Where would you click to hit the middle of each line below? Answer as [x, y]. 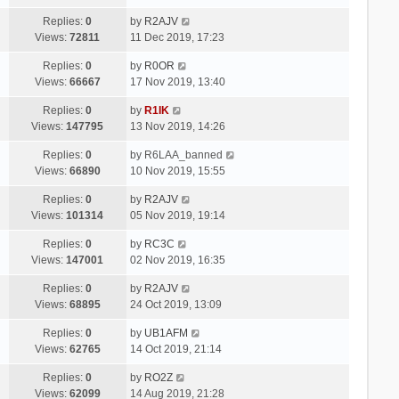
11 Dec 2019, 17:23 [177, 37]
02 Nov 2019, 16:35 [177, 260]
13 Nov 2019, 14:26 [177, 126]
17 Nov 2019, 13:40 [177, 81]
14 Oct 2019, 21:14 [175, 349]
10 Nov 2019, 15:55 [177, 171]
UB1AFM [166, 333]
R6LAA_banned [183, 155]
